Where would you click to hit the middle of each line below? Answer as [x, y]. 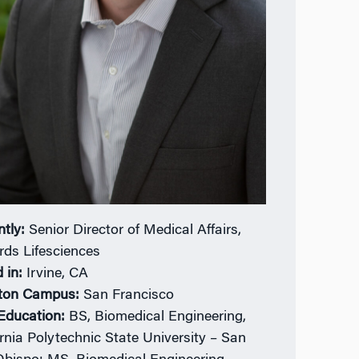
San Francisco [129, 295]
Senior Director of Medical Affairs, [135, 230]
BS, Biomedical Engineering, [158, 317]
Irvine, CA [58, 274]
